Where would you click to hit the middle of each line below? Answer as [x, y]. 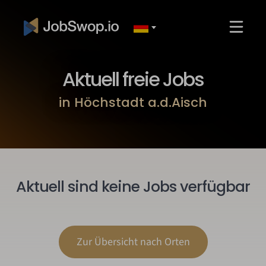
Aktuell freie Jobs [133, 80]
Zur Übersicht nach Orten [133, 242]
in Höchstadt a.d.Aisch [133, 103]
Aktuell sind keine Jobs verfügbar [133, 187]
